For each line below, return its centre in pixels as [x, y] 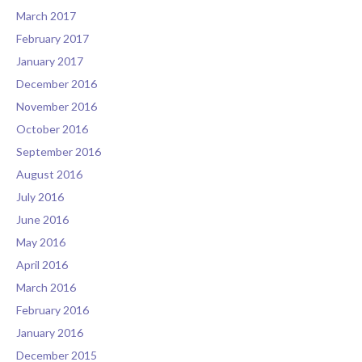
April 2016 [42, 265]
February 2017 [53, 39]
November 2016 [57, 107]
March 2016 [46, 288]
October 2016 [52, 129]
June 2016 [42, 220]
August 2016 [49, 175]
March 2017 [46, 16]
